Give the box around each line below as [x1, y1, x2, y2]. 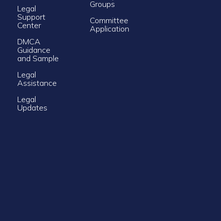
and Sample [17, 53, 59, 63]
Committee [90, 15, 128, 25]
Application [90, 23, 129, 34]
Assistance [17, 77, 59, 88]
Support [17, 11, 45, 22]
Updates [17, 102, 47, 112]
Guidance [17, 44, 50, 55]
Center [17, 20, 41, 30]
